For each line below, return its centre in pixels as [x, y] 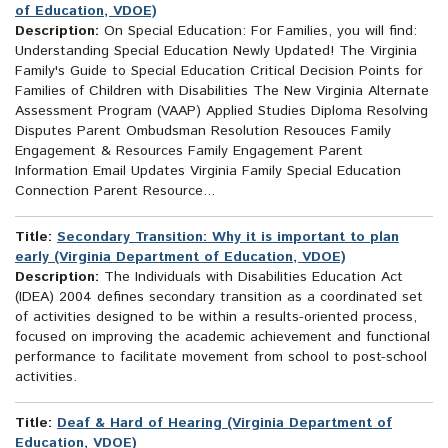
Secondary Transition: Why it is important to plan [228, 237]
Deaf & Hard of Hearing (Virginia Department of [224, 423]
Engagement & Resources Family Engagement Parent [189, 151]
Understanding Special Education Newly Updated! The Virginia [216, 51]
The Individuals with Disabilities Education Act [251, 277]
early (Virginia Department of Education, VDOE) [180, 257]
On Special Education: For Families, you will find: [258, 31]
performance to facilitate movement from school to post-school [221, 357]
